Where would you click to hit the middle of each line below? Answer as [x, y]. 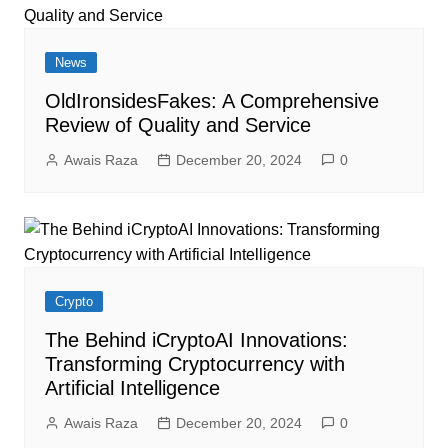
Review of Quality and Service [177, 125]
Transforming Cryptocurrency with [194, 364]
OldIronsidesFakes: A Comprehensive [211, 101]
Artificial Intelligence [132, 388]
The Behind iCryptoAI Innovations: [196, 340]
